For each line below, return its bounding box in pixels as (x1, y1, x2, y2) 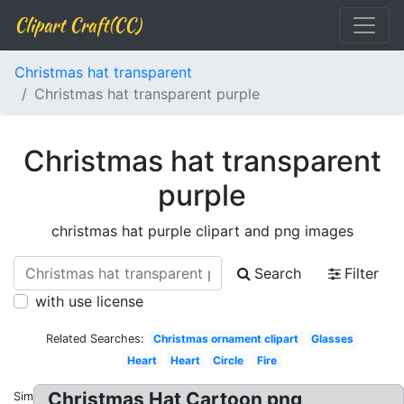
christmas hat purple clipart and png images (50, 222, 353, 240)
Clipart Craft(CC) (14, 12, 141, 38)
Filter (344, 264, 379, 282)
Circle (213, 353, 244, 367)
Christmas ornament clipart (152, 332, 298, 345)
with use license (35, 292, 143, 310)
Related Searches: (45, 332, 144, 345)
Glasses (311, 332, 354, 345)
